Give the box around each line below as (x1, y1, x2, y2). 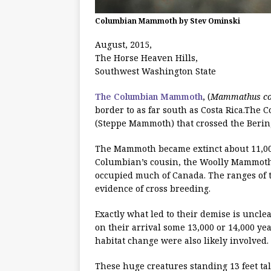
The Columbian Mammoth (95, 90, 203, 102)
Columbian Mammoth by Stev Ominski (95, 15, 240, 26)
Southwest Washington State (95, 65, 216, 77)
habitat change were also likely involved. (95, 234, 269, 246)
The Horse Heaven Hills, (95, 51, 198, 64)
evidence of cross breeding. (95, 182, 211, 194)
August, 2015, (95, 38, 152, 50)
